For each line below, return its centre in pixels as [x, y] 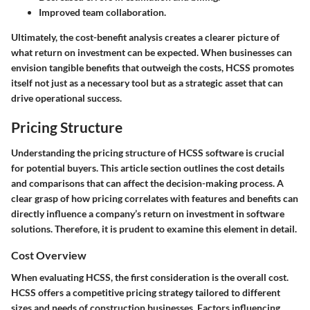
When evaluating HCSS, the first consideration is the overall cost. [150, 277]
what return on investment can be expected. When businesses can [152, 52]
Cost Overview [49, 255]
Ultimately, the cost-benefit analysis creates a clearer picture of [145, 37]
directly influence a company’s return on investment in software [148, 214]
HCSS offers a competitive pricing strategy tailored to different [146, 292]
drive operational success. [66, 98]
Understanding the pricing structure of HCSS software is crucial [148, 153]
